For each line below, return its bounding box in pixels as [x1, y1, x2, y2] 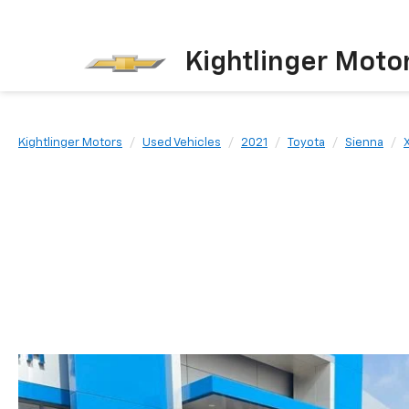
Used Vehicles [142, 137, 221, 149]
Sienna [345, 137, 383, 149]
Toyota [288, 137, 325, 149]
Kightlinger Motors [18, 137, 122, 149]
